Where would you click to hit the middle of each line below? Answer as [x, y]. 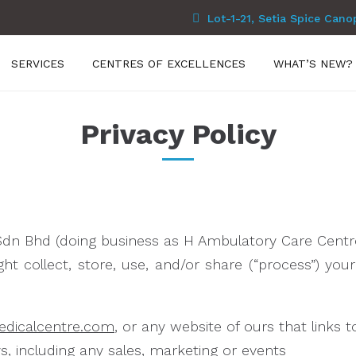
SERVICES [38, 64]
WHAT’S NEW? [313, 64]
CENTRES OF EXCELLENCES [169, 64]
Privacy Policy [178, 134]
